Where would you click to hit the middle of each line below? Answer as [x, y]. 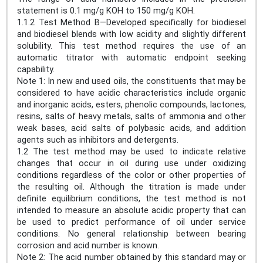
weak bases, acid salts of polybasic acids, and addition [131, 128]
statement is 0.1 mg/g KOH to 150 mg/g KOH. [108, 11]
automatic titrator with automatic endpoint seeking [131, 58]
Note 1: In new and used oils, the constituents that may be [131, 81]
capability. [36, 69]
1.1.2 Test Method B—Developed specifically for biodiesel [131, 22]
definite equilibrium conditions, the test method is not [131, 198]
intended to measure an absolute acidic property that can [131, 210]
